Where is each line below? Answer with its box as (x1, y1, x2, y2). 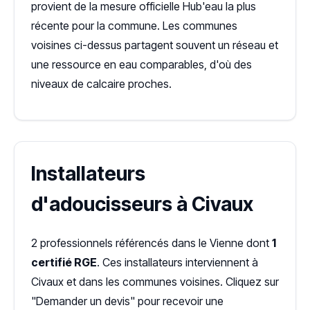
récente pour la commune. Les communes (31, 19, 237, 33)
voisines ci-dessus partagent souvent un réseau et (31, 38, 278, 52)
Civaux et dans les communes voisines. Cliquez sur (31, 275, 279, 289)
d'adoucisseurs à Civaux (31, 192, 253, 216)
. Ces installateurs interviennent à (97, 255, 258, 269)
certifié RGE (31, 255, 97, 269)
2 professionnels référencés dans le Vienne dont (31, 236, 272, 250)
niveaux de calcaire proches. (31, 77, 172, 91)
